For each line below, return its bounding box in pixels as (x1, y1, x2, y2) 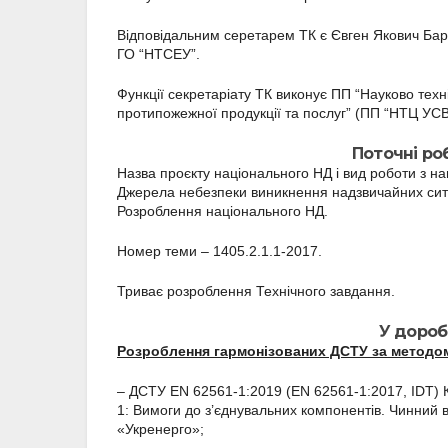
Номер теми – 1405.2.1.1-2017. (117, 243, 322, 260)
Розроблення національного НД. (117, 203, 328, 220)
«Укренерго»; (117, 421, 204, 438)
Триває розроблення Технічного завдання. (117, 283, 395, 300)
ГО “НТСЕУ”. (117, 46, 200, 63)
